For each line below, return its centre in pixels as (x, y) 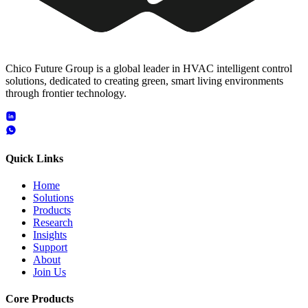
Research (53, 223)
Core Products (40, 299)
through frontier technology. (66, 93)
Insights (50, 235)
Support (50, 247)
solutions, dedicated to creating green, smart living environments (144, 80)
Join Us (49, 272)
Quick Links (34, 158)
